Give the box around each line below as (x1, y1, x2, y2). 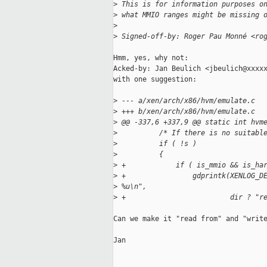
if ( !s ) (117, 139, 197, 148)
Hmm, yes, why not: (113, 54, 188, 63)
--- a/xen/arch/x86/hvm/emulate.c (117, 97, 255, 105)
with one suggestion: (113, 75, 197, 84)
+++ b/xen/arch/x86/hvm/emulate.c (117, 107, 255, 116)
